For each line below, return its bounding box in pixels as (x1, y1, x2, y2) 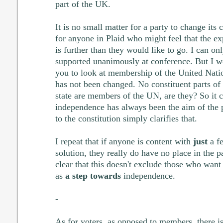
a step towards (65, 170, 121, 181)
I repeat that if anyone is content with (55, 136, 193, 146)
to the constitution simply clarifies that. (55, 113, 197, 123)
